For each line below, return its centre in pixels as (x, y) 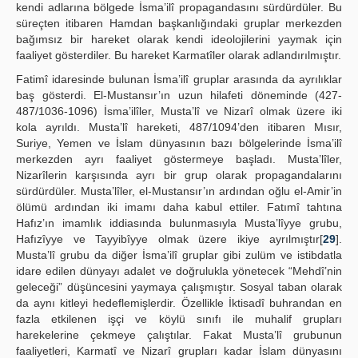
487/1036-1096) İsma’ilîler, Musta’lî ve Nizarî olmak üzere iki (179, 111)
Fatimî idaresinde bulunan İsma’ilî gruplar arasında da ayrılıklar (179, 79)
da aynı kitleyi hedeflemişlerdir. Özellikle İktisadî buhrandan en (179, 303)
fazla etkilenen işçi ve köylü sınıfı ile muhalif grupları (179, 319)
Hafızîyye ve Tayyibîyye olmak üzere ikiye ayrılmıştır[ (169, 239)
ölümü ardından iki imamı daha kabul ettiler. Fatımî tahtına (179, 207)
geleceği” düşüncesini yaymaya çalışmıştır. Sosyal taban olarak (179, 287)
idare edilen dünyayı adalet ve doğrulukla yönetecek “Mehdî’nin (179, 271)
